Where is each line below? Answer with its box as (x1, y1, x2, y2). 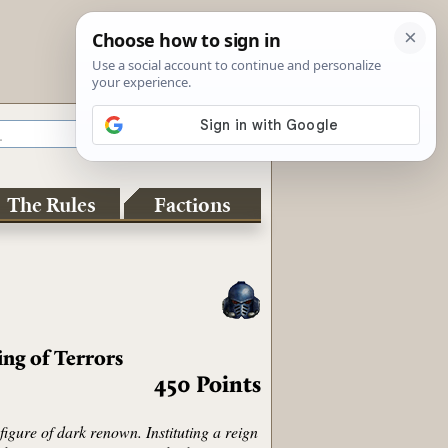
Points (196, 374, 262, 398)
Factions (154, 192, 232, 218)
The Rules (7, 192, 97, 218)
